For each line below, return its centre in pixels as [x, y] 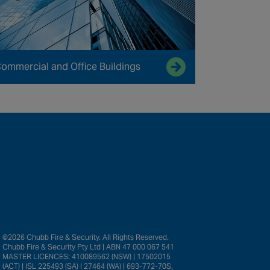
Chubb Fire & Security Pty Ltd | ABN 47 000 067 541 [89, 247]
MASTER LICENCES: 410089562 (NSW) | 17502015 [87, 257]
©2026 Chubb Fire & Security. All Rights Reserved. [86, 237]
